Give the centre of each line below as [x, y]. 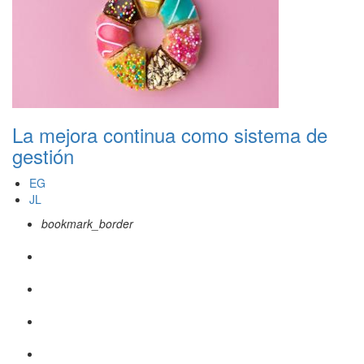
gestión [43, 156]
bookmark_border [87, 224]
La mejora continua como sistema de [170, 135]
